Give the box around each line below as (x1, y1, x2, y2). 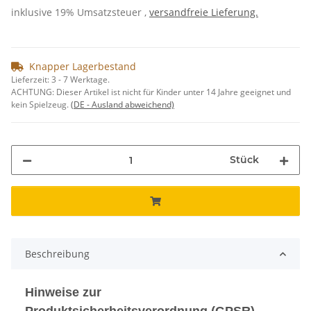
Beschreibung (25, 247, 90, 261)
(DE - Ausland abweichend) (71, 99, 174, 111)
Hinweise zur (25, 285, 101, 300)
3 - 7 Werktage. (51, 74, 110, 86)
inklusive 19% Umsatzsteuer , (11, 6, 149, 19)
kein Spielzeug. (11, 99, 71, 111)
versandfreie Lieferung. (149, 6, 258, 19)
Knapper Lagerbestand (29, 60, 136, 74)
